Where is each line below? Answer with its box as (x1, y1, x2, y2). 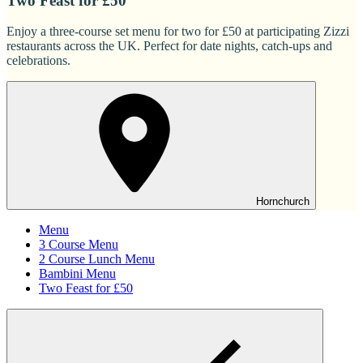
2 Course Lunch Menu (39, 252, 155, 267)
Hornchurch (256, 195, 310, 208)
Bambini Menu (39, 267, 116, 281)
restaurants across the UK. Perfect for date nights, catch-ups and (6, 39, 332, 53)
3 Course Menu (39, 237, 118, 252)
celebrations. (6, 53, 70, 68)
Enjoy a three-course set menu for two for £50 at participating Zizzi (6, 24, 349, 39)
